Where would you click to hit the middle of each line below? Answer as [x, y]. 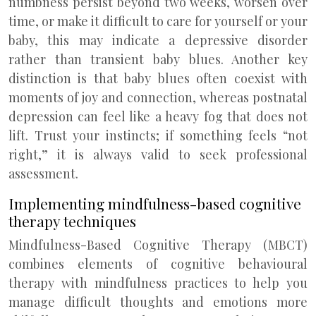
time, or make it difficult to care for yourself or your [158, 21]
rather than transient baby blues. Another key [158, 59]
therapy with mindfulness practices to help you [158, 283]
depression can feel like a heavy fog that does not [158, 116]
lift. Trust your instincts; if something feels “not [158, 135]
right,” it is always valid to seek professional [158, 154]
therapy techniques [72, 221]
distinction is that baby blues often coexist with [158, 78]
